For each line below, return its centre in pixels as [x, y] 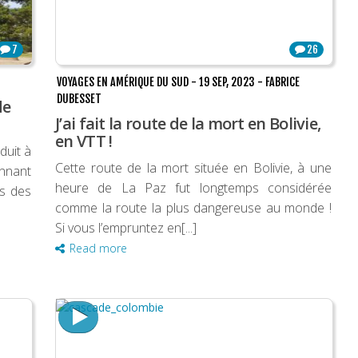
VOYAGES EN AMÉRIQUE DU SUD [123, 82]
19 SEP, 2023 [227, 82]
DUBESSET [79, 99]
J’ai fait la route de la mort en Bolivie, [188, 124]
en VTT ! [84, 141]
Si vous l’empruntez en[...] [126, 228]
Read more [98, 249]
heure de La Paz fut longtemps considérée [193, 188]
